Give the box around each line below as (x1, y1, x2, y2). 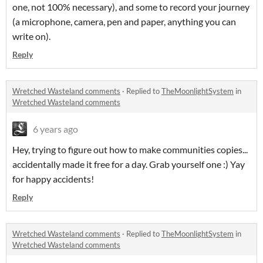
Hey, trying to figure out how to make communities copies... (12, 143, 248, 155)
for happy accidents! (12, 173, 96, 184)
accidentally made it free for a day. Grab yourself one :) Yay (12, 158, 245, 170)
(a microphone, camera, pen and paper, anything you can (12, 15, 236, 27)
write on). (12, 30, 50, 42)
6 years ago (33, 123, 78, 134)
